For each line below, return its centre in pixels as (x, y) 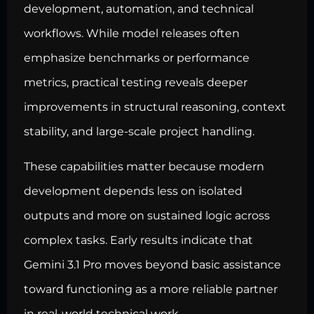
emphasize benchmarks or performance (137, 58)
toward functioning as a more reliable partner (151, 289)
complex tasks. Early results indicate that (138, 240)
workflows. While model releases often (132, 34)
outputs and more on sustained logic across (147, 215)
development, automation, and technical (139, 9)
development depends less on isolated (133, 191)
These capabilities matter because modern (144, 166)
